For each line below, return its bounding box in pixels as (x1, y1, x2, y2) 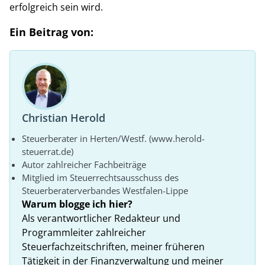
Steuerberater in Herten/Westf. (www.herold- (22, 132, 205, 144)
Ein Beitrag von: (9, 24, 93, 39)
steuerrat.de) (22, 145, 73, 157)
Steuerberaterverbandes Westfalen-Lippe (22, 184, 188, 196)
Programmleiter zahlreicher (22, 225, 146, 239)
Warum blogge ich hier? (22, 197, 132, 211)
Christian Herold (22, 110, 105, 125)
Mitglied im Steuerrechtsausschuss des (22, 171, 179, 183)
